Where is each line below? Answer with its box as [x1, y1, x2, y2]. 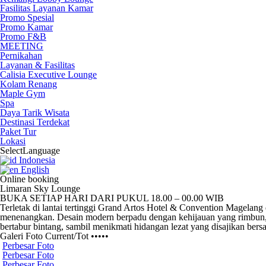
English [21, 164, 49, 175]
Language [23, 145, 60, 156]
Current [45, 231, 74, 241]
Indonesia [19, 155, 55, 165]
